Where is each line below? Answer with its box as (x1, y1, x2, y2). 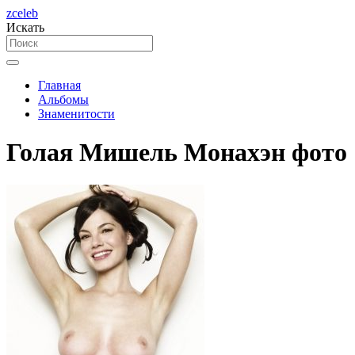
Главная (38, 78, 81, 92)
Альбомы (38, 93, 89, 106)
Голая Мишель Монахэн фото (6, 138, 347, 167)
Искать (6, 21, 44, 34)
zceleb (6, 6, 38, 20)
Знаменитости (38, 107, 115, 120)
